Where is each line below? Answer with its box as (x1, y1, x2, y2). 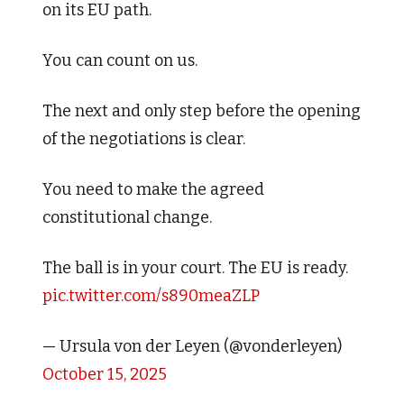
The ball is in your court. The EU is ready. (41, 258, 348, 279)
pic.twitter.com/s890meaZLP (41, 286, 260, 307)
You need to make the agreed (41, 179, 264, 200)
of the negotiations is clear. (41, 129, 245, 150)
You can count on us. (41, 50, 197, 71)
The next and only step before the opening (41, 101, 361, 122)
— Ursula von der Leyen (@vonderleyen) (41, 336, 342, 357)
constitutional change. (41, 207, 212, 228)
